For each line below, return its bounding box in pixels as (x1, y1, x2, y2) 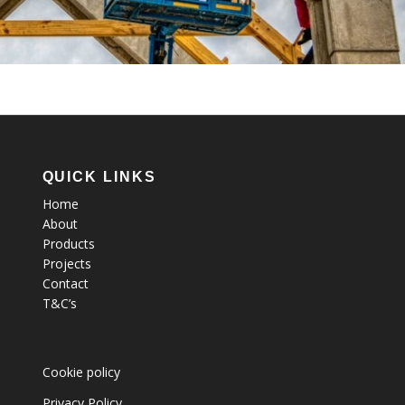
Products (42, 235, 95, 253)
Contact (42, 275, 89, 293)
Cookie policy (42, 363, 120, 381)
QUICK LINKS (42, 168, 156, 184)
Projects (42, 255, 91, 273)
